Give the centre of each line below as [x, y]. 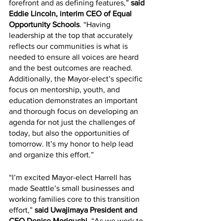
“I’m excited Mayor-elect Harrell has [71, 177]
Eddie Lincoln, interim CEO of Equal [71, 13]
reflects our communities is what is [69, 46]
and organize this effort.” [51, 154]
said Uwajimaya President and [87, 210]
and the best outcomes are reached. [72, 68]
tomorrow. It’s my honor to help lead [72, 144]
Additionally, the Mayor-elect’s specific [77, 78]
